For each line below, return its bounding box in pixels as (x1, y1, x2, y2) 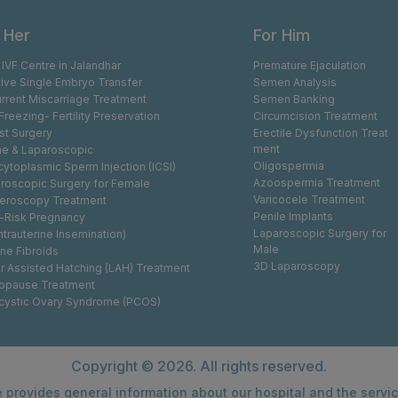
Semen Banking (253, 92, 336, 106)
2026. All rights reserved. (157, 357, 327, 375)
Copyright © (71, 357, 157, 375)
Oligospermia (253, 159, 325, 172)
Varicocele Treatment (253, 193, 366, 206)
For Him (253, 26, 311, 44)
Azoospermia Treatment (253, 176, 381, 189)
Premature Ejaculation (253, 59, 367, 72)
